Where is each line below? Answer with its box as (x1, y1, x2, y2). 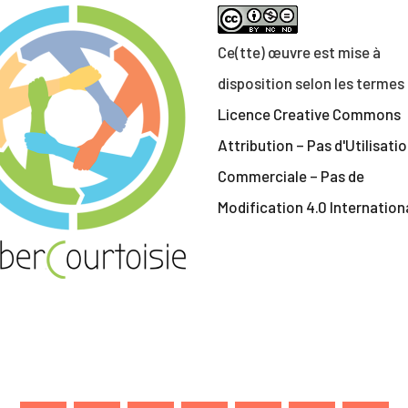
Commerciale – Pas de (218, 167, 364, 186)
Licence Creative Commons (218, 105, 401, 124)
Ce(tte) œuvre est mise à (218, 43, 381, 62)
